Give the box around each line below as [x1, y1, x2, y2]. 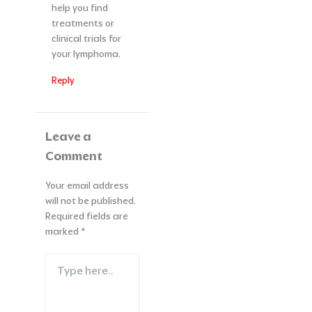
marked [45, 225, 81, 238]
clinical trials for [51, 32, 121, 45]
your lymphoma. [51, 47, 120, 61]
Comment [45, 148, 102, 164]
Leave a [45, 129, 91, 145]
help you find [51, 1, 108, 15]
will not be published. [45, 194, 136, 208]
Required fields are [45, 210, 128, 223]
